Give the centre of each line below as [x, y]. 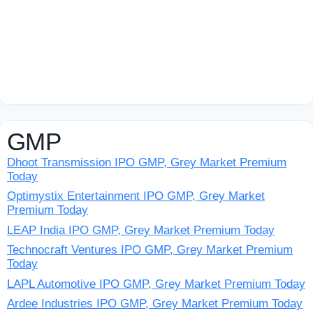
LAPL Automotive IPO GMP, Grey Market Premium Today [156, 284]
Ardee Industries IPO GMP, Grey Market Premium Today [155, 304]
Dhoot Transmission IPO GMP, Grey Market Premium [147, 162]
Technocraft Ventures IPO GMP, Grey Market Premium [150, 250]
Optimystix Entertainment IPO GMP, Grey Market [136, 196]
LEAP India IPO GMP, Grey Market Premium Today [141, 230]
